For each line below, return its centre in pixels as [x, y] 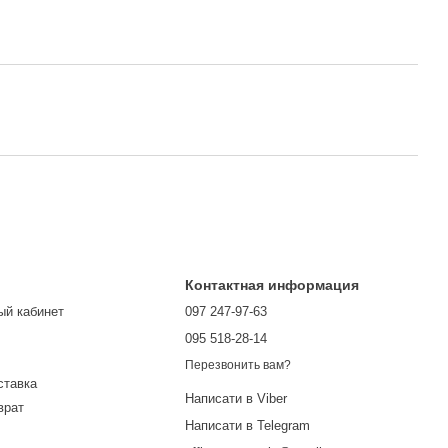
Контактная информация [272, 285]
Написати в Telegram [248, 426]
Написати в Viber [236, 399]
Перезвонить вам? [238, 365]
